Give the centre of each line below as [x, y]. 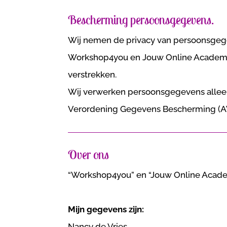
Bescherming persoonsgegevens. [141, 20]
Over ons [89, 154]
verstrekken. [92, 74]
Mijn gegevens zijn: [106, 209]
